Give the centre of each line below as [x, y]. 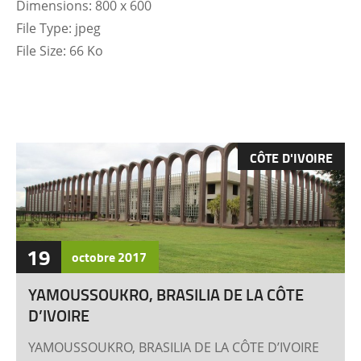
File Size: [41, 51]
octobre [93, 257]
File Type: [44, 28]
